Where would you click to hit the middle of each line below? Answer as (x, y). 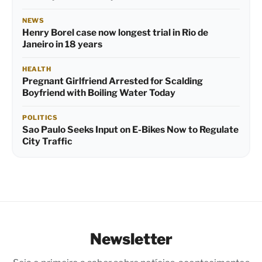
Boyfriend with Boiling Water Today (99, 92)
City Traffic (47, 141)
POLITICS (40, 117)
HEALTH (37, 69)
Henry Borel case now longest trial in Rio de (115, 32)
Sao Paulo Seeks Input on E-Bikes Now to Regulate (130, 129)
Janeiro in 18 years (62, 44)
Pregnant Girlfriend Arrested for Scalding (113, 81)
